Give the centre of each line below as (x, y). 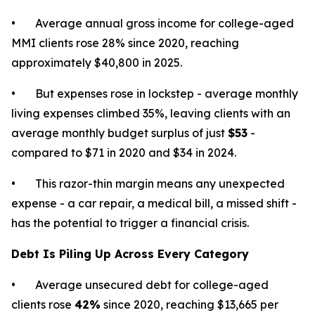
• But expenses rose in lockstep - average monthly (155, 94)
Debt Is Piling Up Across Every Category (130, 254)
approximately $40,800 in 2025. (97, 63)
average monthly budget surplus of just (120, 133)
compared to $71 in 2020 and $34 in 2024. (124, 153)
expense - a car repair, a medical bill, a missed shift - (154, 203)
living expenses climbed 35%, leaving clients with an (151, 113)
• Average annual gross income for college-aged (153, 23)
